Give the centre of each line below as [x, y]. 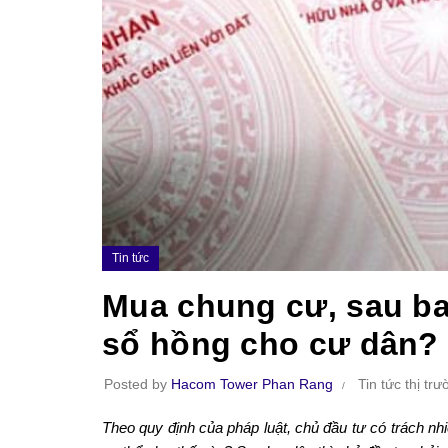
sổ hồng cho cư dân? [270, 343]
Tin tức [130, 257]
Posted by [137, 383]
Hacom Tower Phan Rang [252, 383]
